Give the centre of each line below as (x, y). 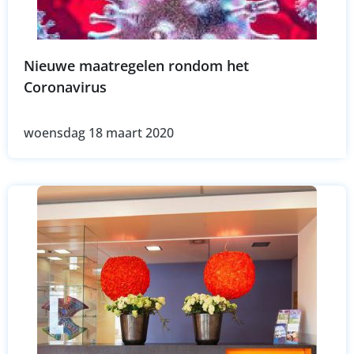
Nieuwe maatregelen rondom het (136, 66)
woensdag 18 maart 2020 (99, 133)
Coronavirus (65, 87)
